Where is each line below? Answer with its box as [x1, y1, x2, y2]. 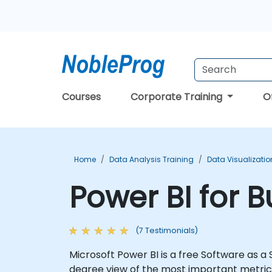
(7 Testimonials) [135, 225, 198, 236]
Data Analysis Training [109, 154, 194, 165]
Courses [62, 90, 101, 104]
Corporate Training [131, 90, 225, 104]
